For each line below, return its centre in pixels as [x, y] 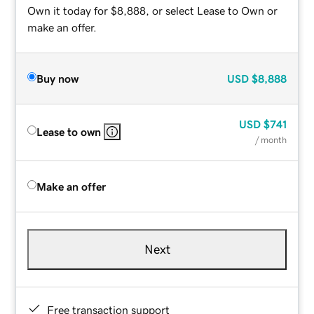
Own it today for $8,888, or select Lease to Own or [153, 10]
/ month [271, 139]
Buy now [58, 78]
